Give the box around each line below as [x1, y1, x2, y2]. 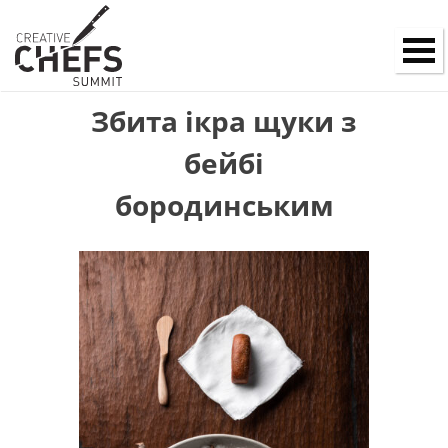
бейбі [184, 144, 264, 182]
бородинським [114, 186, 334, 224]
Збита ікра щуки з [91, 102, 357, 140]
